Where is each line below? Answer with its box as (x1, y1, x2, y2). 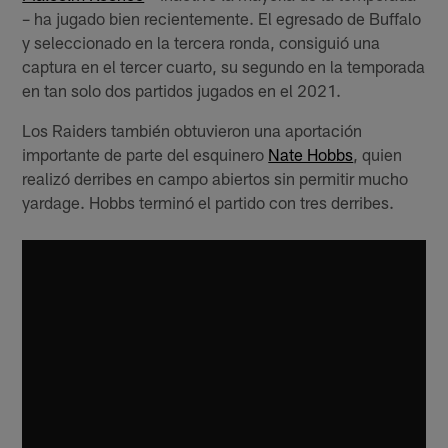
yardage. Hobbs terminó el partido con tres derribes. (22, 191, 395, 212)
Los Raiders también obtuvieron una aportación (22, 119, 363, 140)
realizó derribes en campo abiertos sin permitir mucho (22, 167, 409, 188)
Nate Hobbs (268, 143, 354, 164)
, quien (353, 143, 403, 164)
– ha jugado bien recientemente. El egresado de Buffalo (22, 7, 422, 28)
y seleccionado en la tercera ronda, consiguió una (22, 31, 381, 52)
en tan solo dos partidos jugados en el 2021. (22, 79, 342, 100)
